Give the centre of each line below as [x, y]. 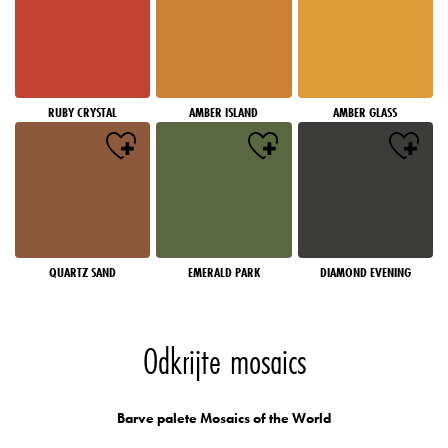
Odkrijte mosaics [224, 360]
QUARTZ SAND [83, 271]
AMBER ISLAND [224, 112]
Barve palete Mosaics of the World [224, 417]
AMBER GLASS [365, 112]
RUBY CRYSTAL [83, 112]
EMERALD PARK [223, 271]
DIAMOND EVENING [365, 271]
